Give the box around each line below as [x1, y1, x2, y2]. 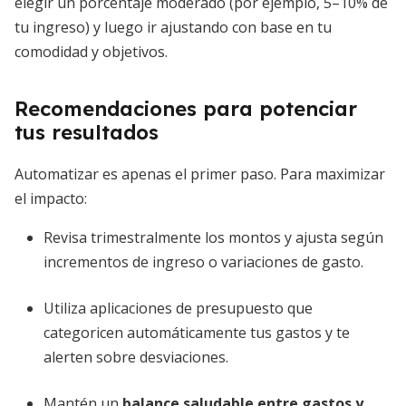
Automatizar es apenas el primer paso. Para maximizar [14, 164, 385, 184]
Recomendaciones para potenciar [14, 96, 357, 121]
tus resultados [14, 120, 159, 145]
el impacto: [14, 188, 87, 208]
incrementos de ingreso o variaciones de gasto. [43, 252, 363, 272]
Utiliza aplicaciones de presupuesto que [43, 298, 313, 318]
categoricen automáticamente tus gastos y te [43, 323, 350, 343]
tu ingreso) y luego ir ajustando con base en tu [14, 17, 332, 37]
